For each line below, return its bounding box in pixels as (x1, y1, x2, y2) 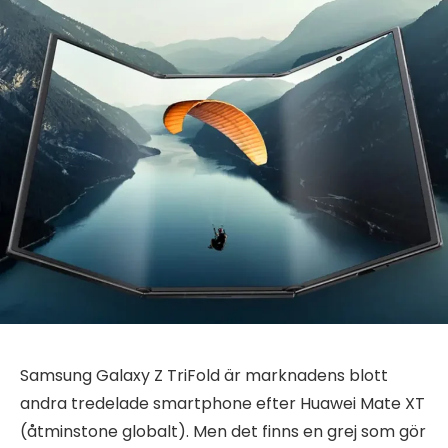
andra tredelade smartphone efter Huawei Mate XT (20, 391, 425, 415)
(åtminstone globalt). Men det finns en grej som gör (20, 419, 426, 443)
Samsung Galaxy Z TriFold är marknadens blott (20, 363, 388, 387)
